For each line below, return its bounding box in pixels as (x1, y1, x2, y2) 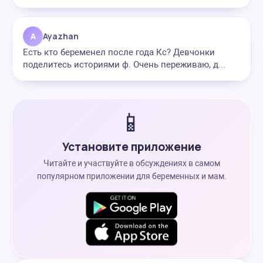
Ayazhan (43, 31, 79, 42)
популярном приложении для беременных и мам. (36, 171, 227, 181)
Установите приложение (62, 139, 201, 154)
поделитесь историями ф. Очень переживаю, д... (23, 59, 225, 70)
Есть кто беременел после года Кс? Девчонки (23, 47, 215, 58)
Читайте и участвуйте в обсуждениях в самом (43, 159, 220, 168)
